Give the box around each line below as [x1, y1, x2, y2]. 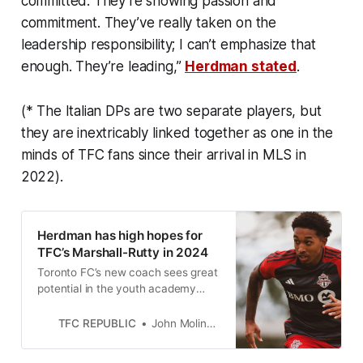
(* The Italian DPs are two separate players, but [20, 102, 322, 119]
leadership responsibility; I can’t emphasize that [20, 36, 316, 53]
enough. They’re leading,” [20, 58, 186, 75]
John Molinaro [152, 317, 207, 331]
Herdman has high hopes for [37, 228, 203, 244]
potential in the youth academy [37, 282, 197, 296]
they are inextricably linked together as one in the [20, 124, 334, 141]
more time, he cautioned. [37, 314, 165, 328]
